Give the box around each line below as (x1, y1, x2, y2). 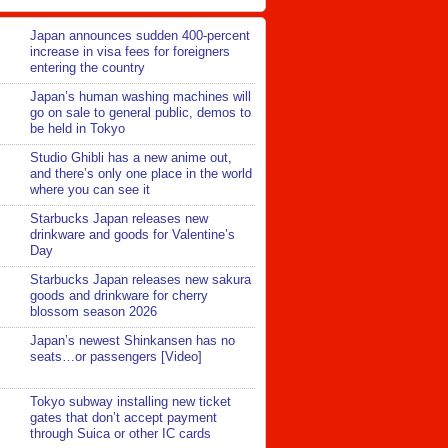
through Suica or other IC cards (30, 426, 211, 442)
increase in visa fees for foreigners (30, 44, 230, 60)
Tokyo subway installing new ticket (30, 394, 231, 410)
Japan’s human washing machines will (30, 89, 251, 105)
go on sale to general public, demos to (30, 105, 251, 121)
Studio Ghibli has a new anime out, (30, 150, 232, 166)
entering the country (30, 60, 145, 76)
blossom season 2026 (30, 304, 157, 320)
